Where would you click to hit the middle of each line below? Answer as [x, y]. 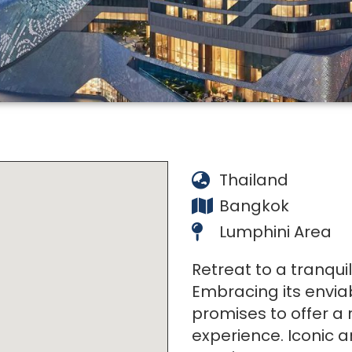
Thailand [254, 180]
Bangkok [254, 205]
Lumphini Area [275, 231]
